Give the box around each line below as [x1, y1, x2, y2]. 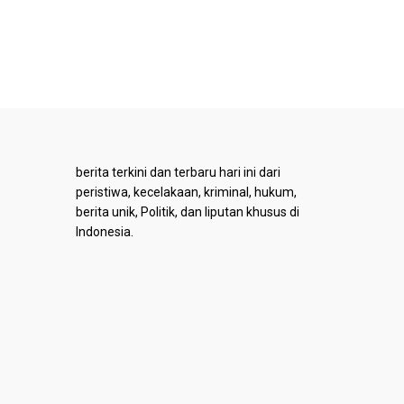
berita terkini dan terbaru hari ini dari [75, 165, 280, 180]
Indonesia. [75, 225, 133, 240]
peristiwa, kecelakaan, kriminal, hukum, [75, 185, 297, 200]
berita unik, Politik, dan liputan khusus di [75, 205, 299, 220]
